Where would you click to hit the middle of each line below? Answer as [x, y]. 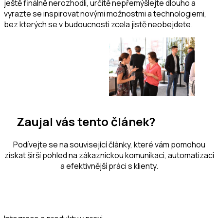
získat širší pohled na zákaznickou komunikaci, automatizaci [109, 155]
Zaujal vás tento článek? [86, 122]
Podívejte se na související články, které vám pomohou [109, 145]
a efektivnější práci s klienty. [109, 166]
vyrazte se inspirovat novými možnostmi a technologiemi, [105, 13]
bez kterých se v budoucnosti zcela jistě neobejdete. [98, 24]
